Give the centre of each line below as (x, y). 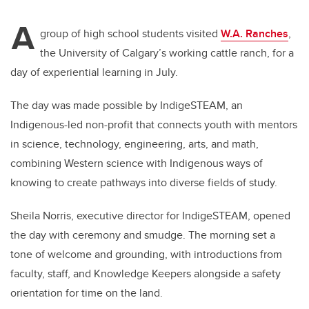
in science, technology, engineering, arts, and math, (134, 144)
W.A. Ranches (255, 34)
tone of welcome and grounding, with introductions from (146, 255)
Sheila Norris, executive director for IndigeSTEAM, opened (150, 216)
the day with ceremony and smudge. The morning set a (143, 235)
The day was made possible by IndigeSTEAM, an (127, 106)
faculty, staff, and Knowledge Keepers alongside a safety (146, 274)
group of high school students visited (130, 34)
